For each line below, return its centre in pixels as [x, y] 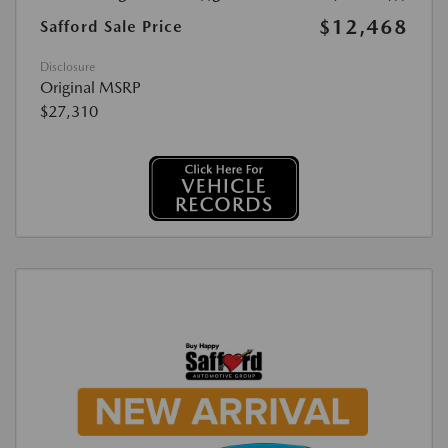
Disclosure [67, 67]
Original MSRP [90, 87]
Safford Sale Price [111, 26]
